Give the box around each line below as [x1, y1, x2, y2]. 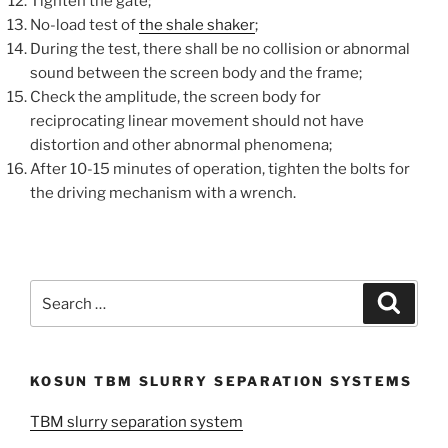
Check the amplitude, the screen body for [30, 88, 321, 107]
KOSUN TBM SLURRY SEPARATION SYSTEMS [30, 373, 413, 390]
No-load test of [30, 16, 139, 35]
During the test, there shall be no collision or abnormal [30, 40, 410, 59]
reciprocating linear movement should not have [30, 112, 364, 131]
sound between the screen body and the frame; [30, 64, 362, 83]
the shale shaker [139, 16, 255, 35]
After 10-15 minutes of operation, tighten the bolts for [30, 160, 410, 179]
